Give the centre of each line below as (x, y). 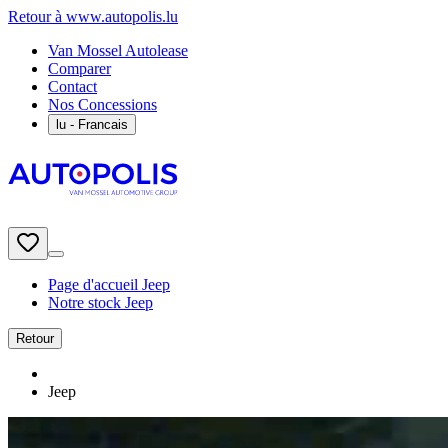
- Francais (97, 124)
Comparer (79, 68)
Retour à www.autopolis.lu (93, 16)
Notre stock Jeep (100, 302)
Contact (72, 86)
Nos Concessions (102, 104)
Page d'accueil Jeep (109, 284)
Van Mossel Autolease (118, 50)
